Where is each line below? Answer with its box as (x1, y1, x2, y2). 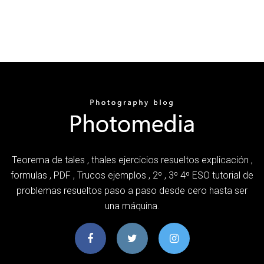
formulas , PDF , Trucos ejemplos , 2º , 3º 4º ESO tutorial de (11, 169, 253, 181)
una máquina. (104, 200, 160, 212)
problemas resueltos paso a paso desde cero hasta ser (16, 184, 247, 196)
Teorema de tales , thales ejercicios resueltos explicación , (11, 154, 253, 166)
